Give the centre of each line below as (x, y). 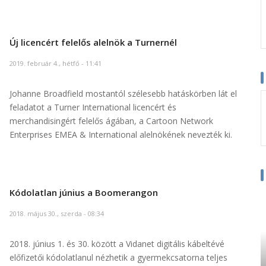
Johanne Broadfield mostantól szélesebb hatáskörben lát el (123, 94)
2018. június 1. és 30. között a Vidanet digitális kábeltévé (117, 244)
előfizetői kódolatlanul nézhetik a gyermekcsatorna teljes (118, 258)
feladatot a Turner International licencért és (93, 107)
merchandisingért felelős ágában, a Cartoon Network (111, 121)
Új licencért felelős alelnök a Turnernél (93, 42)
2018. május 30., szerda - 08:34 (56, 214)
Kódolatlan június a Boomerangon (83, 192)
